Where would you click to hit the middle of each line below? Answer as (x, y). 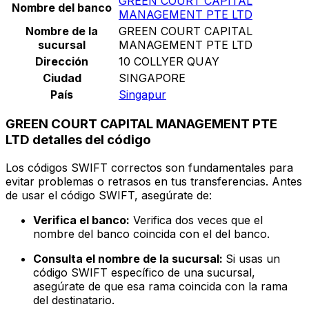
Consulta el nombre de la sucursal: (129, 259)
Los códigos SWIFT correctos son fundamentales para (149, 168)
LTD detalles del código (78, 140)
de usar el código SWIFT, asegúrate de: (109, 196)
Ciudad (62, 78)
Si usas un (253, 259)
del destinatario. (74, 300)
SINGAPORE (152, 78)
